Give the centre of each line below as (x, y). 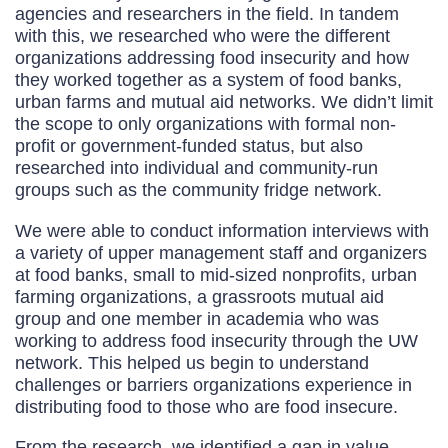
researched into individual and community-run (196, 168)
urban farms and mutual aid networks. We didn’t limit (224, 102)
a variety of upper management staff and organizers (221, 252)
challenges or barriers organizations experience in (213, 384)
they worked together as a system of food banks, (208, 80)
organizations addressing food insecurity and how (212, 58)
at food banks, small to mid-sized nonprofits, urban (216, 274)
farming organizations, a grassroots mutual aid (199, 296)
